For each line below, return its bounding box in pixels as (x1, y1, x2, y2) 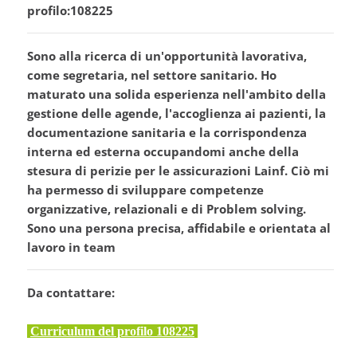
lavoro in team (27, 239, 116, 256)
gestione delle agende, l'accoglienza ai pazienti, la (27, 105, 326, 122)
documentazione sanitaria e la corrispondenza (27, 124, 307, 141)
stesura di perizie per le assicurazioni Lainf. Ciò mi (27, 163, 329, 179)
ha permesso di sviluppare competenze (27, 182, 264, 198)
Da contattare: (27, 284, 115, 301)
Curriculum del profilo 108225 (30, 324, 194, 339)
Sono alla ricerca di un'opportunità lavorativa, (27, 48, 307, 65)
